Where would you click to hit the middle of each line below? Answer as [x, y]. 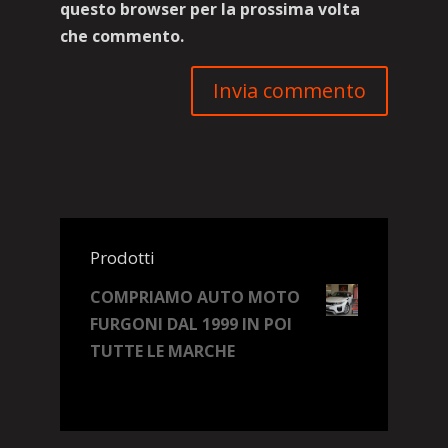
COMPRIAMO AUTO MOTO [194, 297]
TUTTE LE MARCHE [162, 351]
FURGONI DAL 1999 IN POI [190, 324]
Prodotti [122, 257]
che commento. [121, 36]
